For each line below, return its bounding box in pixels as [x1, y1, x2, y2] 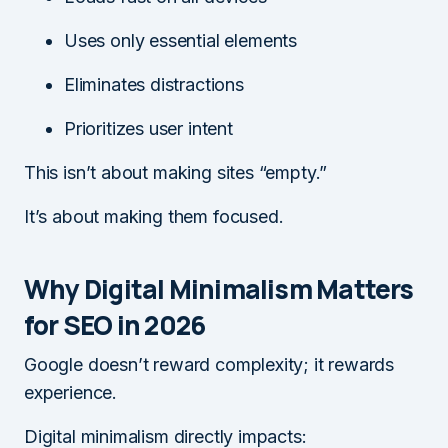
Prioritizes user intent [64, 117, 233, 139]
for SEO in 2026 [24, 306, 206, 343]
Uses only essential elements [64, 29, 297, 51]
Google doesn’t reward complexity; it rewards [24, 353, 395, 375]
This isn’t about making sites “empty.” [24, 161, 328, 183]
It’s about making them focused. [24, 205, 284, 227]
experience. [24, 381, 118, 403]
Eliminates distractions [64, 73, 244, 95]
